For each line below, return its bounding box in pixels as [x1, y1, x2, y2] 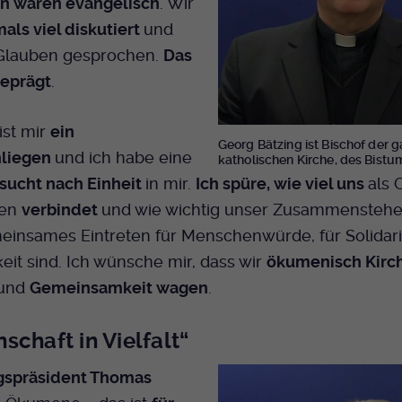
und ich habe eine [54, 147, 192, 167]
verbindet [21, 199, 101, 219]
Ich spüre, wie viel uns [195, 173, 368, 193]
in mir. [144, 173, 196, 193]
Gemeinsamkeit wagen [29, 277, 208, 297]
